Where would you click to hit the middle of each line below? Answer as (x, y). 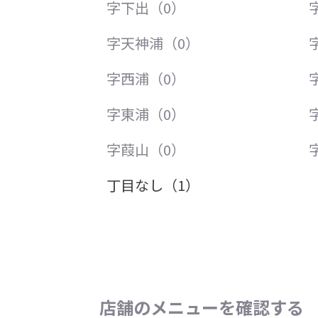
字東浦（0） (146, 114)
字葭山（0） (146, 149)
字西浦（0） (146, 78)
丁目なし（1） (153, 185)
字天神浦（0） (153, 43)
